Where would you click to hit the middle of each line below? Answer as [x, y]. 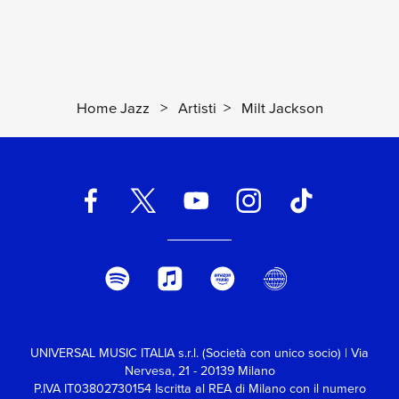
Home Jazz [113, 108]
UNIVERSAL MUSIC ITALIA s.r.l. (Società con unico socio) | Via [199, 354]
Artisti [197, 108]
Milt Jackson [282, 108]
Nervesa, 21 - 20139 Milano [199, 371]
